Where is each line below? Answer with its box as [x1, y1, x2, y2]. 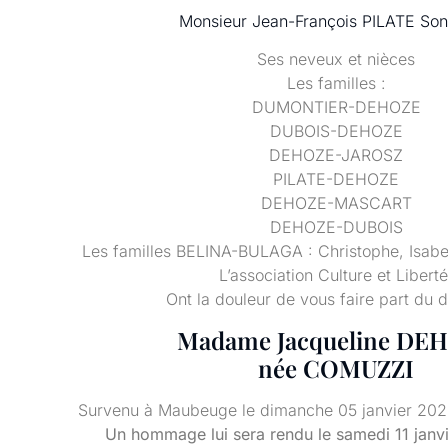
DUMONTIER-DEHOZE [251, 97, 421, 118]
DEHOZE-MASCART [260, 193, 412, 214]
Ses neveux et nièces [257, 49, 415, 70]
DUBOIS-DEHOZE [269, 121, 403, 142]
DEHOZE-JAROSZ [269, 145, 403, 166]
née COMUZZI [258, 351, 414, 384]
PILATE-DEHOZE [273, 169, 399, 190]
